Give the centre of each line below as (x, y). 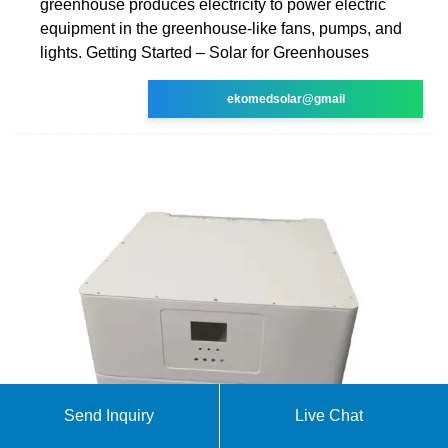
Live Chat (329, 415)
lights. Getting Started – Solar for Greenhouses (204, 52)
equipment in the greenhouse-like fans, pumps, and (221, 28)
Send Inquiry (109, 415)
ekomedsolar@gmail (285, 98)
